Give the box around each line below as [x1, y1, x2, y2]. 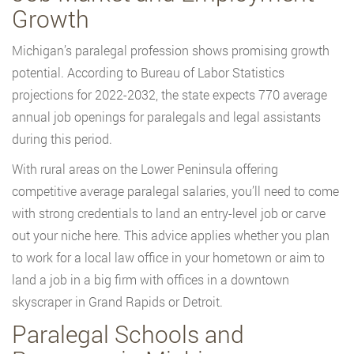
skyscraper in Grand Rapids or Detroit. [12, 293, 223, 311]
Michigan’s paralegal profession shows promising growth [12, 42, 330, 59]
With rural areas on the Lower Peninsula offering [12, 160, 278, 178]
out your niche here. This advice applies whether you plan [12, 227, 330, 244]
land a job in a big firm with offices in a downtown [12, 271, 289, 288]
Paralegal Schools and [12, 318, 244, 350]
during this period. [12, 130, 112, 148]
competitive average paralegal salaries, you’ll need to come [12, 183, 339, 200]
